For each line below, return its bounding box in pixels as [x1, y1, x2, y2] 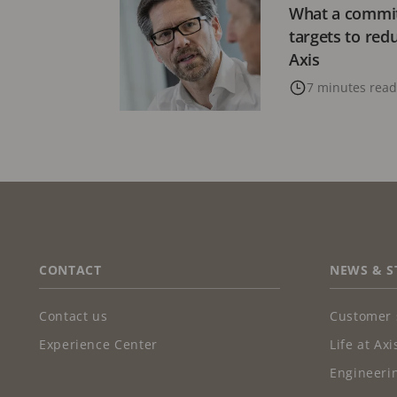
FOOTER [39, 253, 96, 273]
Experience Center [39, 336, 158, 354]
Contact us [39, 307, 108, 325]
